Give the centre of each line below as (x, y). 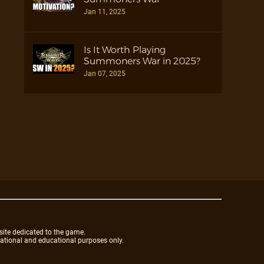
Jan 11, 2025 (105, 11)
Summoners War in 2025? (142, 61)
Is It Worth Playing (125, 49)
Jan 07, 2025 (105, 73)
